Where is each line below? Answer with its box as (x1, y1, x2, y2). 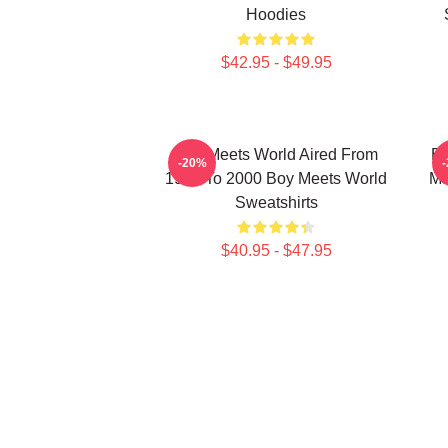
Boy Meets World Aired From (174, 146, 378, 163)
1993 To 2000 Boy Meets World (165, 170, 387, 187)
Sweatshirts (234, 194, 318, 211)
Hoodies (246, 6, 306, 23)
